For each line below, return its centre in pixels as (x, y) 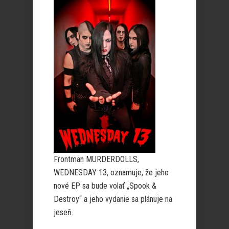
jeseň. (63, 212)
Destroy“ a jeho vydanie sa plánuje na (113, 199)
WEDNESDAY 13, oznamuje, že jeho (111, 173)
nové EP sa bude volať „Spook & (105, 186)
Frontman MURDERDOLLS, (96, 159)
